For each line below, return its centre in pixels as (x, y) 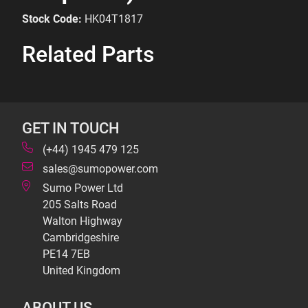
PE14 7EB (66, 254)
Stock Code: (52, 19)
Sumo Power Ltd (83, 188)
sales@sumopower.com (100, 169)
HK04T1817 (114, 19)
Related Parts (88, 54)
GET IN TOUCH (71, 128)
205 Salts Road (80, 205)
